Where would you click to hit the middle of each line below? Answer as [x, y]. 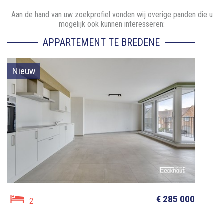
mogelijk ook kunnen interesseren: [112, 24]
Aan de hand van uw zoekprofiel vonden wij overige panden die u [112, 15]
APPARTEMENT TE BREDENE [101, 43]
